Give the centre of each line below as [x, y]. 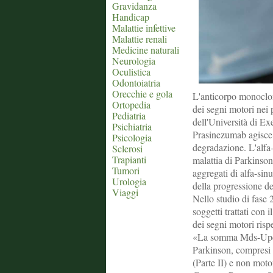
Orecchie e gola [142, 94]
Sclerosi [127, 148]
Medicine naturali [146, 50]
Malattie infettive [144, 28]
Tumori [126, 170]
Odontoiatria [136, 83]
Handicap [131, 17]
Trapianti [129, 159]
